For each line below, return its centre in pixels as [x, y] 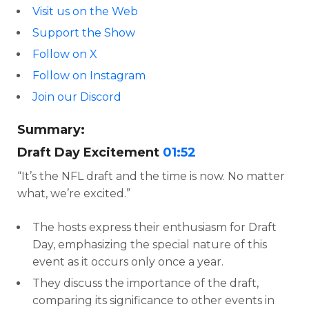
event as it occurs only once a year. [128, 262]
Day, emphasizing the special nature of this [150, 245]
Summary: [51, 130]
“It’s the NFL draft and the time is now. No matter [151, 176]
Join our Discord [77, 97]
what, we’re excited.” [74, 193]
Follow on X [65, 54]
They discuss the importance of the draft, [146, 283]
